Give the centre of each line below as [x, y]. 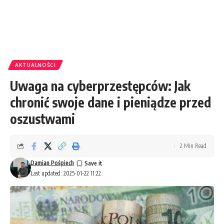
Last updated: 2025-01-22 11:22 [65, 173]
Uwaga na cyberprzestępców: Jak [100, 86]
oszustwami [42, 119]
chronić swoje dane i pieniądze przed [110, 102]
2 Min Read [193, 146]
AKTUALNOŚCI [35, 65]
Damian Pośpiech [52, 163]
